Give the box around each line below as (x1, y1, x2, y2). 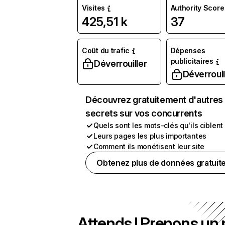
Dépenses (170, 46, 205, 55)
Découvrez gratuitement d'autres (85, 94, 223, 105)
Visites (82, 4, 105, 12)
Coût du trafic (82, 46, 130, 55)
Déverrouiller (94, 58, 147, 69)
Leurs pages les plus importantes (93, 132, 207, 140)
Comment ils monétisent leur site (93, 142, 205, 151)
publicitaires (170, 57, 213, 65)
